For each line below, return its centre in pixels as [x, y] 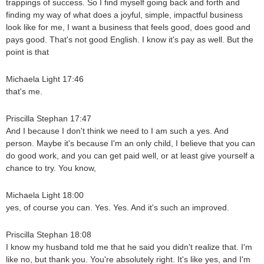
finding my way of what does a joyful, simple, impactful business [124, 15]
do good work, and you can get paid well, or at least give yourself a [130, 156]
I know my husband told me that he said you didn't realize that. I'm [129, 247]
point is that [27, 52]
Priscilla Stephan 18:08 [49, 235]
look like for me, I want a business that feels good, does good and [128, 27]
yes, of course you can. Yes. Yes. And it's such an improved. [118, 208]
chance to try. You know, [51, 168]
